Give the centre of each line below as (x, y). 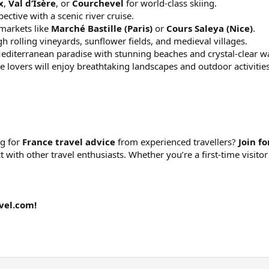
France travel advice (69, 141)
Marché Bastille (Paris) (102, 28)
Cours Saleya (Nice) (210, 28)
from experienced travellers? (177, 141)
